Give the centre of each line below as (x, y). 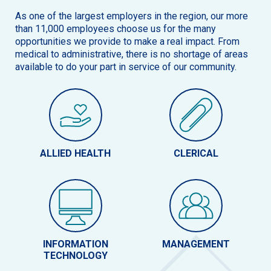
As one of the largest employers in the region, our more (132, 16)
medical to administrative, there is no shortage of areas (132, 54)
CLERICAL (196, 154)
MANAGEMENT (196, 244)
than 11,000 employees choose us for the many (116, 29)
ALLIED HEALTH (75, 154)
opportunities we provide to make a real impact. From (127, 42)
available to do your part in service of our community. (126, 67)
